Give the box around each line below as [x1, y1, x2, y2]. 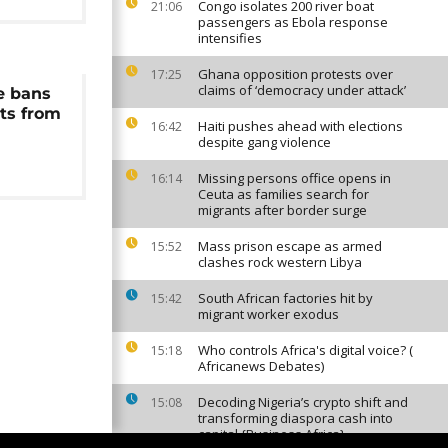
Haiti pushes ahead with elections [198, 117, 403, 135]
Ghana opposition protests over [198, 65, 393, 83]
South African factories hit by [198, 289, 373, 307]
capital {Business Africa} [198, 425, 345, 443]
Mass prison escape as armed [198, 237, 382, 255]
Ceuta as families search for [198, 185, 369, 203]
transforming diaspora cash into [198, 409, 393, 427]
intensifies [198, 29, 262, 47]
